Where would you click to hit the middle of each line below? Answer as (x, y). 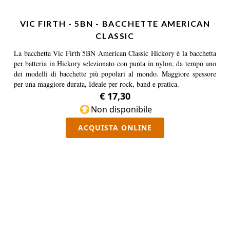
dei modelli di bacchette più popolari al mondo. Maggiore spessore (115, 74)
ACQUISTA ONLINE (115, 128)
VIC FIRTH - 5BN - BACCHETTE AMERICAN (115, 23)
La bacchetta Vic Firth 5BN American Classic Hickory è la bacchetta (115, 53)
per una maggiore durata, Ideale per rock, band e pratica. (97, 84)
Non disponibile (121, 109)
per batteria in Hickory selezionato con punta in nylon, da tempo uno (115, 63)
